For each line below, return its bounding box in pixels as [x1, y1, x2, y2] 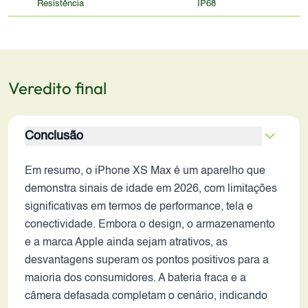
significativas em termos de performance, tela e [25, 201, 253, 212]
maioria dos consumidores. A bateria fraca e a [25, 273, 246, 284]
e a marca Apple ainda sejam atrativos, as [25, 237, 228, 248]
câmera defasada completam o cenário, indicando [25, 291, 267, 302]
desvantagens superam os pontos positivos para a [25, 255, 269, 266]
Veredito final [8, 78, 107, 98]
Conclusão [25, 130, 83, 142]
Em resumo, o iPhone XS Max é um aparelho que [25, 166, 265, 177]
